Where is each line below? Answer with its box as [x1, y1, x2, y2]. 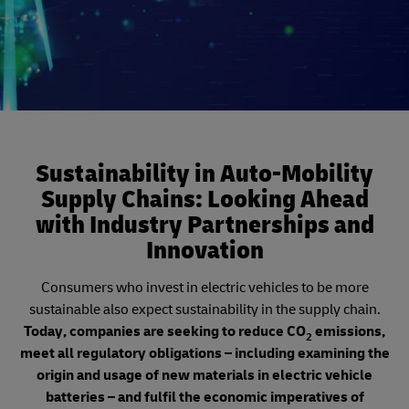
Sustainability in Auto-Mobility [36, 158, 373, 190]
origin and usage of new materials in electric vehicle [37, 366, 372, 384]
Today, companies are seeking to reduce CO [24, 322, 306, 341]
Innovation [145, 235, 264, 267]
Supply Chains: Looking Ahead [40, 184, 369, 215]
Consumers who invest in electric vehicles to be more [40, 278, 369, 297]
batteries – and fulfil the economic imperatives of [45, 388, 364, 406]
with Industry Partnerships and [35, 209, 374, 241]
